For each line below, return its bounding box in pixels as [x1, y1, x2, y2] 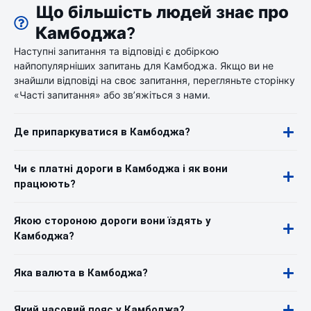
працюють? [14, 178, 76, 190]
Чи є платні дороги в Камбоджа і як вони [14, 162, 228, 175]
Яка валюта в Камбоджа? [14, 267, 148, 279]
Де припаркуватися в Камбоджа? [14, 126, 190, 138]
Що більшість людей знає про [35, 2, 289, 23]
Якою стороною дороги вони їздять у [14, 215, 211, 227]
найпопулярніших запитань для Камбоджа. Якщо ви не [14, 60, 274, 72]
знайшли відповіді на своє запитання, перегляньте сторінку [14, 74, 295, 86]
